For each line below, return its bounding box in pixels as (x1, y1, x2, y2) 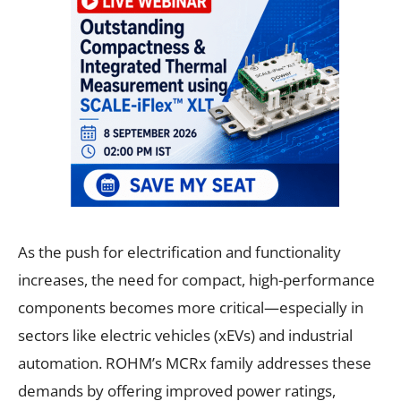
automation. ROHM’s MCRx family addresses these (18, 352, 371, 373)
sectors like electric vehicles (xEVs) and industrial (18, 324, 353, 346)
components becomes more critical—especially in (18, 296, 363, 318)
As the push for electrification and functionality (18, 241, 341, 262)
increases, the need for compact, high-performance (18, 269, 375, 290)
